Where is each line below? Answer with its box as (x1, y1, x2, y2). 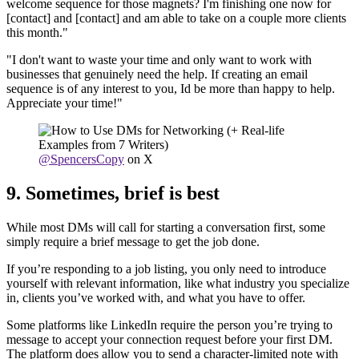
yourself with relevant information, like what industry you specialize (6, 276, 349, 291)
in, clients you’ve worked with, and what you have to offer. (6, 291, 305, 305)
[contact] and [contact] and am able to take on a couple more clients (6, 11, 346, 26)
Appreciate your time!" (6, 96, 123, 111)
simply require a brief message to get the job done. (6, 235, 260, 249)
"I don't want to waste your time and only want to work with (6, 53, 312, 67)
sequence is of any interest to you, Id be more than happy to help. (6, 82, 335, 96)
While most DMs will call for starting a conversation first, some (6, 220, 325, 235)
